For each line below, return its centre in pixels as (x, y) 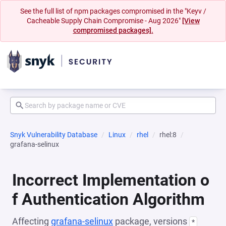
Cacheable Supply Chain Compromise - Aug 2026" (104, 21)
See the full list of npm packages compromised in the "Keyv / (113, 11)
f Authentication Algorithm (108, 199)
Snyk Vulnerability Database (54, 135)
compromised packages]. (113, 30)
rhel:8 (168, 135)
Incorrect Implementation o (111, 180)
